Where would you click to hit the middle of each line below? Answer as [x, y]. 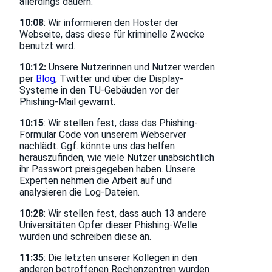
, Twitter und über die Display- [119, 79]
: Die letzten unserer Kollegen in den [121, 258]
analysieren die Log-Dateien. [80, 192]
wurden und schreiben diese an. [85, 237]
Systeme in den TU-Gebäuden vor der [99, 90]
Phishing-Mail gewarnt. [67, 102]
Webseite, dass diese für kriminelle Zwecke [112, 35]
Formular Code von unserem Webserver [103, 135]
